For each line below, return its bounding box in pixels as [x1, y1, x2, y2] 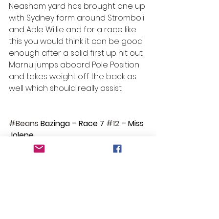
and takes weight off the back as [9, 71, 138, 82]
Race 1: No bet [9, 165, 60, 176]
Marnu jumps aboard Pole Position [9, 59, 141, 70]
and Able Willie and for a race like [9, 24, 138, 35]
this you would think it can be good [9, 36, 145, 47]
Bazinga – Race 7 [39, 118, 106, 129]
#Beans [9, 118, 39, 129]
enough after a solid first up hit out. [9, 47, 145, 59]
